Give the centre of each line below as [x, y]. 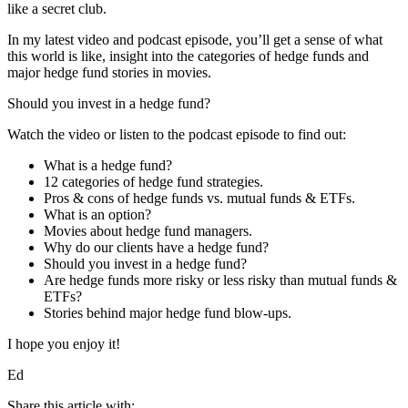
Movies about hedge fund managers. [148, 231]
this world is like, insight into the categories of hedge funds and [188, 56]
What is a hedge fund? [108, 166]
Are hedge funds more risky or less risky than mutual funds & [220, 280]
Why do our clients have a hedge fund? [156, 248]
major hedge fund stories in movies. [109, 73]
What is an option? [97, 215]
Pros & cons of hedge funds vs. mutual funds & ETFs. [199, 199]
